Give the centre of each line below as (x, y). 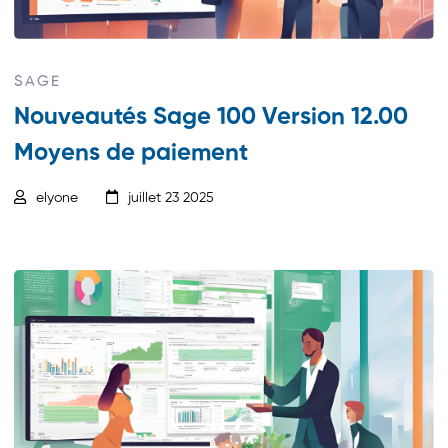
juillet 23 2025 (171, 198)
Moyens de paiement (131, 153)
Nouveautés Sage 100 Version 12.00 (211, 117)
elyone (57, 198)
